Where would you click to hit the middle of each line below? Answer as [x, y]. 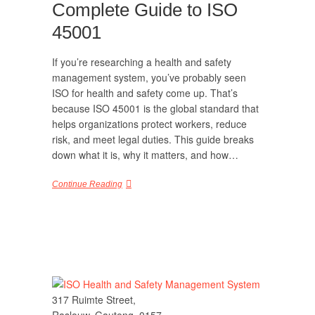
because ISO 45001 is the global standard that [155, 108]
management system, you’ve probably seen [149, 77]
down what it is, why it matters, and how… [145, 155]
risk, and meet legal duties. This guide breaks [153, 139]
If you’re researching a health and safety [142, 62]
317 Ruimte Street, [94, 300]
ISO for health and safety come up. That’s [145, 93]
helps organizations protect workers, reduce [149, 124]
